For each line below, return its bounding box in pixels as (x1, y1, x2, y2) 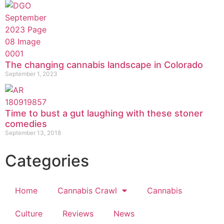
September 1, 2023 (5, 70, 57, 78)
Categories (5, 151, 89, 171)
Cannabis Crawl (57, 185, 117, 196)
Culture (15, 208, 42, 219)
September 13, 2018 (5, 129, 61, 137)
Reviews (62, 208, 93, 219)
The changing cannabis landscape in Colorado (5, 59, 203, 70)
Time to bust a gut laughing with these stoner (5, 108, 203, 119)
